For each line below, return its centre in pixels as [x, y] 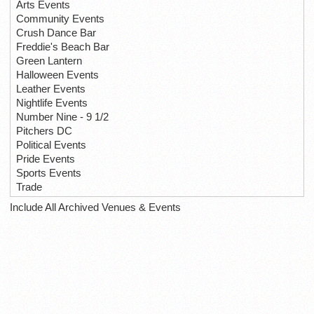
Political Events [51, 145]
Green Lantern [49, 61]
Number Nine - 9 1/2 [62, 117]
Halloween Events [57, 75]
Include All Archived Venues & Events [95, 207]
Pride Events [46, 159]
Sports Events [49, 173]
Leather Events [51, 89]
